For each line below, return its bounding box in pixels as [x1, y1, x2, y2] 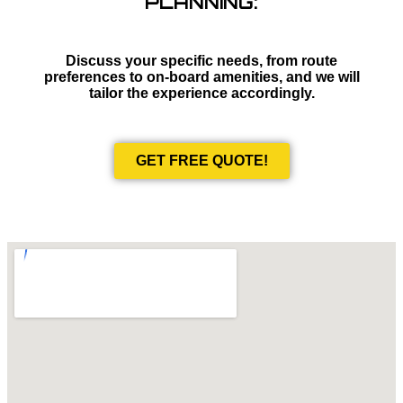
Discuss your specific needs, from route [66, 53, 337, 69]
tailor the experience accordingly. [88, 85, 315, 102]
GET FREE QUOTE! [135, 153, 268, 169]
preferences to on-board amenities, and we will [43, 69, 360, 85]
